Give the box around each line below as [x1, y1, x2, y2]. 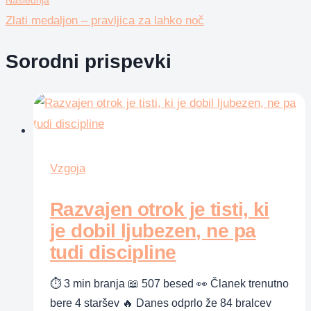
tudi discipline [50, 241, 176, 263]
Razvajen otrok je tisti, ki [50, 198, 269, 220]
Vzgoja [50, 161, 85, 175]
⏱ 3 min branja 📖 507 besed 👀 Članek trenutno [50, 277, 289, 289]
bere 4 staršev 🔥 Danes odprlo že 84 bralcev [50, 296, 271, 309]
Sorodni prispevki [6, 51, 171, 73]
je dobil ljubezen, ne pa [50, 219, 256, 242]
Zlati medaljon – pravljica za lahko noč [6, 14, 204, 28]
